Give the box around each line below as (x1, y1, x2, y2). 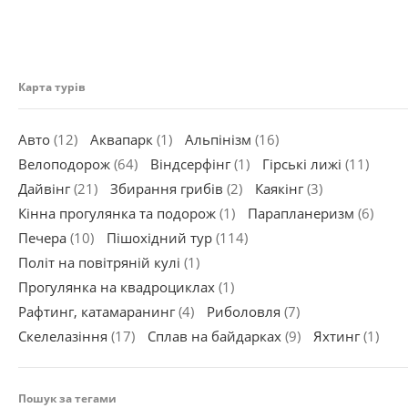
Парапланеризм (248, 204, 354, 223)
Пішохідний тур (107, 229, 212, 248)
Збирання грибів (110, 179, 223, 199)
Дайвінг (18, 179, 70, 199)
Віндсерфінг (150, 155, 230, 174)
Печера (18, 229, 66, 248)
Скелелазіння (18, 327, 107, 346)
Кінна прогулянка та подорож (18, 204, 216, 223)
